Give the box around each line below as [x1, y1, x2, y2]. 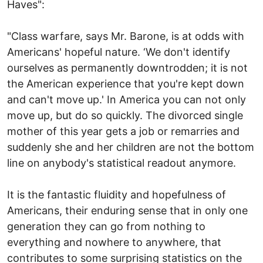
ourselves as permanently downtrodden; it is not [7, 61, 248, 74]
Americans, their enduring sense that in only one [7, 204, 248, 217]
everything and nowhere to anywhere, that [7, 235, 221, 248]
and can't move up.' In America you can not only [7, 93, 246, 106]
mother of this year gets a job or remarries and [7, 124, 240, 137]
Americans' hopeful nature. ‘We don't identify [7, 45, 230, 58]
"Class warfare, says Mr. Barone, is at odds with [7, 29, 244, 42]
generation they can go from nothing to [7, 220, 205, 232]
